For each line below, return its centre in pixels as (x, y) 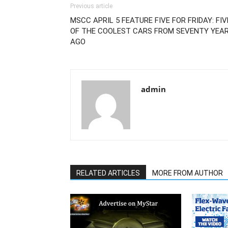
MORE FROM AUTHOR (188, 173)
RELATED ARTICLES (108, 173)
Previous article (91, 6)
